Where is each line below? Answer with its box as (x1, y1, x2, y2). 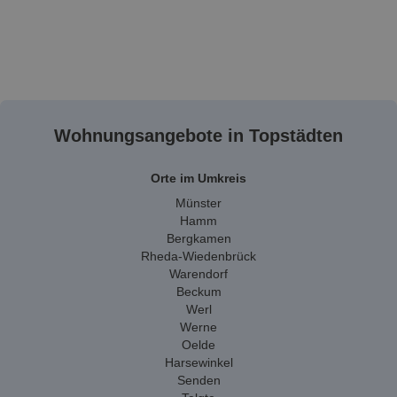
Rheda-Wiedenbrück (141, 249, 256, 263)
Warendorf (169, 267, 228, 281)
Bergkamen (166, 231, 231, 245)
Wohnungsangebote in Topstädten (54, 125, 343, 145)
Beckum (175, 284, 222, 299)
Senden (176, 373, 221, 387)
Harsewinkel (164, 355, 233, 370)
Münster (175, 196, 222, 210)
